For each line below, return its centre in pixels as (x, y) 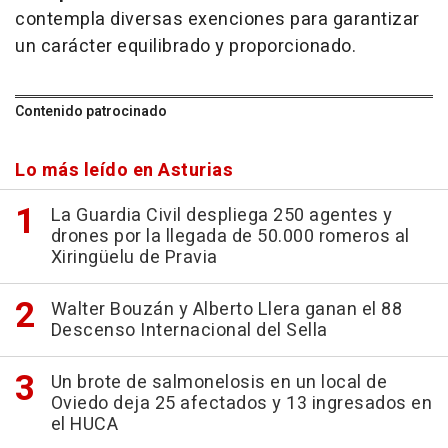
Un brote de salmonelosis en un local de (218, 382)
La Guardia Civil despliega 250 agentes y (221, 215)
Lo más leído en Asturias (124, 170)
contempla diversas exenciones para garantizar (217, 19)
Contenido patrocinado (91, 111)
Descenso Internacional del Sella (189, 330)
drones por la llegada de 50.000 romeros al (230, 236)
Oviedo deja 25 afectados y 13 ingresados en (241, 403)
